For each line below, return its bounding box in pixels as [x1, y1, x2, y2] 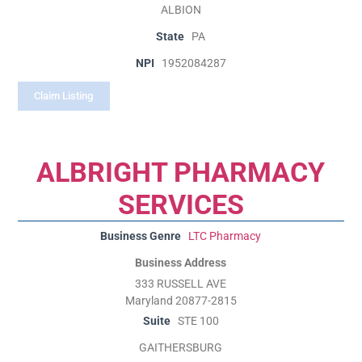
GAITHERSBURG [139, 340, 223, 355]
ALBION [160, 2, 201, 17]
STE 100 [177, 314, 219, 328]
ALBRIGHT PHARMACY [36, 155, 326, 188]
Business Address [135, 255, 227, 270]
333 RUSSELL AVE [135, 276, 227, 291]
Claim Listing [34, 90, 94, 103]
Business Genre [100, 229, 182, 243]
